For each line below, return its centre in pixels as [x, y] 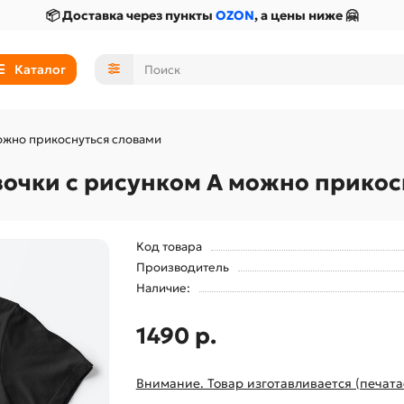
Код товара [169, 246]
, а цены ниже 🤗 [306, 15]
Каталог [40, 70]
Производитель [182, 267]
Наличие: [163, 288]
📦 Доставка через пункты [131, 15]
